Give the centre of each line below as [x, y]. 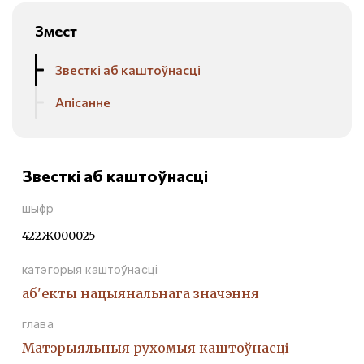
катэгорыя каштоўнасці [90, 269]
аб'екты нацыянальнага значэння [141, 293]
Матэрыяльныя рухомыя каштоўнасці [156, 347]
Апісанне [83, 102]
